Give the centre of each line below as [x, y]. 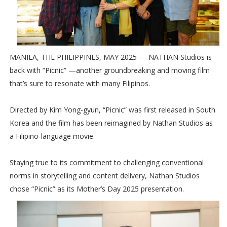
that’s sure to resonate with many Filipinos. [81, 84]
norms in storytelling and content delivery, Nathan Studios [104, 176]
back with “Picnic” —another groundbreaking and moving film [109, 70]
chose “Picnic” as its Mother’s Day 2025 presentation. [98, 189]
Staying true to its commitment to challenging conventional [106, 163]
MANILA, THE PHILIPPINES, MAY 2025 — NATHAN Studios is [110, 57]
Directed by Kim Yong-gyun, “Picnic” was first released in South [112, 110]
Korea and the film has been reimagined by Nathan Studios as [111, 123]
